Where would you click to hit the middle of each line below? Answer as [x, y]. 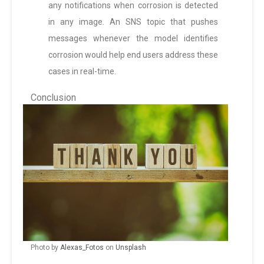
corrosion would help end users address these [133, 55]
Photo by [45, 248]
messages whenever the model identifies [133, 39]
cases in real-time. [82, 72]
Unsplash [131, 248]
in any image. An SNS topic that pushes [133, 22]
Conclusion [53, 98]
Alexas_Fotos [82, 248]
